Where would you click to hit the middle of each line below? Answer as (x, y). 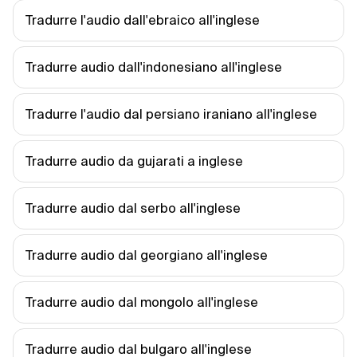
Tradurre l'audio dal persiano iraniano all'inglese (171, 114)
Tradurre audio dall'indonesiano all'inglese (154, 67)
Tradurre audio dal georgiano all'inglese (147, 255)
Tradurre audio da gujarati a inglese (134, 161)
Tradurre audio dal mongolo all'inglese (142, 302)
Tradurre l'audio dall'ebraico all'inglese (143, 20)
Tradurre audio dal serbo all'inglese (133, 208)
